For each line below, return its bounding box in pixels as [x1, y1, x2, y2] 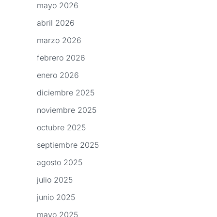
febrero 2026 [37, 53, 85, 63]
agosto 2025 [37, 157, 82, 168]
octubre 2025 [37, 123, 86, 133]
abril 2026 [37, 18, 75, 28]
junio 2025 [37, 192, 75, 202]
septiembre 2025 [37, 140, 99, 150]
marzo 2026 [37, 35, 81, 46]
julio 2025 [37, 175, 73, 185]
